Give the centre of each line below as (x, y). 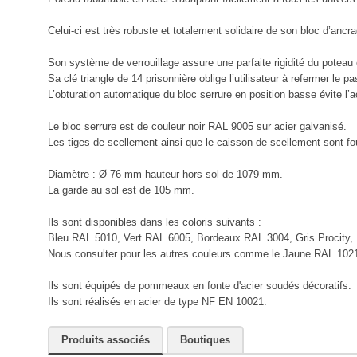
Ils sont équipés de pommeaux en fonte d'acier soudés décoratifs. (199, 285)
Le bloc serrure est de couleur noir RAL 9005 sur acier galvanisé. (197, 126)
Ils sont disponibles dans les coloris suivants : (154, 222)
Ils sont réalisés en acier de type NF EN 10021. (157, 301)
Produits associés (105, 339)
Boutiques (205, 339)
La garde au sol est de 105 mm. (121, 190)
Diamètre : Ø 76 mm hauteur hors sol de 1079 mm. (165, 174)
